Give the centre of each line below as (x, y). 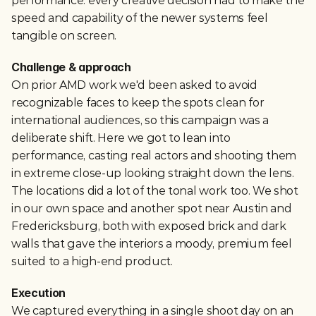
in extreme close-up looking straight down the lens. (153, 173)
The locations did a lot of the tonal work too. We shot (155, 191)
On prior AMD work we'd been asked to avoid (134, 85)
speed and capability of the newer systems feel (140, 18)
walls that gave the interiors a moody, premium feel (152, 244)
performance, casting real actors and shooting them (154, 156)
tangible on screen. (64, 36)
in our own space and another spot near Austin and (152, 208)
